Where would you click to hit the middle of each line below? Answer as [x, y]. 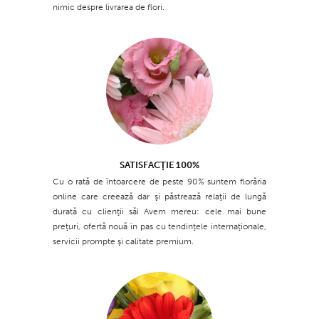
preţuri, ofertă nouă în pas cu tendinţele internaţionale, [159, 227]
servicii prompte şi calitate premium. [123, 242]
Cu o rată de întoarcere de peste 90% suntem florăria [159, 182]
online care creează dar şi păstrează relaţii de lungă [159, 197]
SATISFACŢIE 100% [159, 164]
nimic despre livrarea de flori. [109, 7]
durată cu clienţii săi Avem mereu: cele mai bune [159, 212]
